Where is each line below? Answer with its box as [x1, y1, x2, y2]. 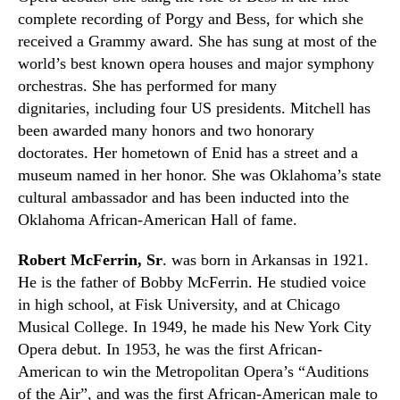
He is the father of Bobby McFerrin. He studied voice [18, 273, 366, 291]
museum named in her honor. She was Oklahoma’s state [18, 166, 381, 184]
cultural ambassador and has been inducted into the [18, 188, 349, 206]
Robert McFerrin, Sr [18, 251, 162, 269]
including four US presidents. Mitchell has [90, 99, 371, 117]
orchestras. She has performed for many [18, 77, 277, 95]
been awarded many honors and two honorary [18, 121, 314, 139]
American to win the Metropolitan [18, 362, 244, 380]
